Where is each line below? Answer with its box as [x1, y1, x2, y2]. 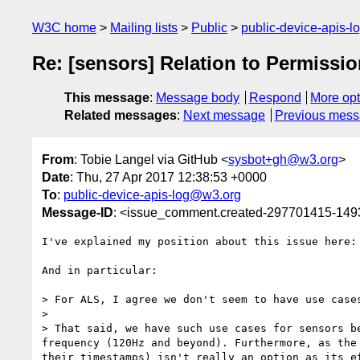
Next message [183, 108, 265, 123]
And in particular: [42, 264, 157, 276]
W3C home [32, 21, 96, 35]
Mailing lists [110, 21, 178, 35]
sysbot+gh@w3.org [228, 152, 338, 166]
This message [64, 91, 149, 105]
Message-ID [42, 205, 113, 219]
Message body [156, 91, 239, 105]
